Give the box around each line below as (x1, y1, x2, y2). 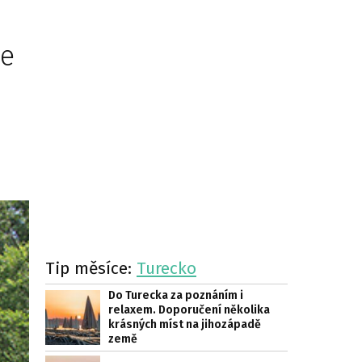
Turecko (137, 258, 196, 279)
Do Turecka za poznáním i (108, 288, 243, 302)
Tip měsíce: (45, 258, 137, 279)
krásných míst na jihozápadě (108, 318, 261, 331)
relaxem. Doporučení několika (108, 303, 270, 317)
